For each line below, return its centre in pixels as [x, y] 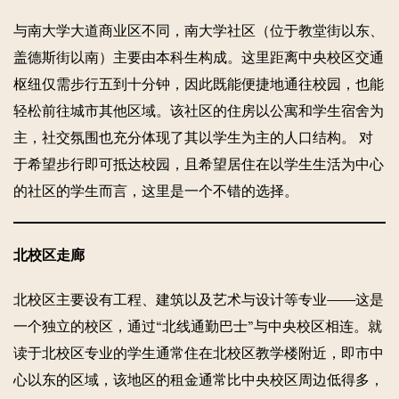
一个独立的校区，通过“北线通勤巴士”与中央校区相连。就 [198, 326]
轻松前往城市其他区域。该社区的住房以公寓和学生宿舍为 [199, 110]
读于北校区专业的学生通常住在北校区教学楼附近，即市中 [199, 353]
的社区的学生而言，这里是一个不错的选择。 [156, 191]
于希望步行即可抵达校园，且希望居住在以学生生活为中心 [199, 164]
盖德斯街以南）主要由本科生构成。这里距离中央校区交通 [199, 57]
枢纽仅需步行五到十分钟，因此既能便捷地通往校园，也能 [199, 84]
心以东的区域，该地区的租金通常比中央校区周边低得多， [199, 379]
